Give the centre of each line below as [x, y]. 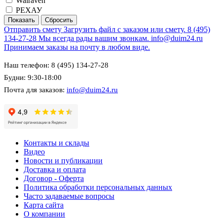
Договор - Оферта [54, 179]
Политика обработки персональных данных [98, 187]
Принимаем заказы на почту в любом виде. [77, 47]
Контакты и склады [56, 143]
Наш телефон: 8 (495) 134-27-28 [56, 65]
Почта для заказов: [35, 90]
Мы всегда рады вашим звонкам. [94, 38]
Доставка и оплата [55, 170]
